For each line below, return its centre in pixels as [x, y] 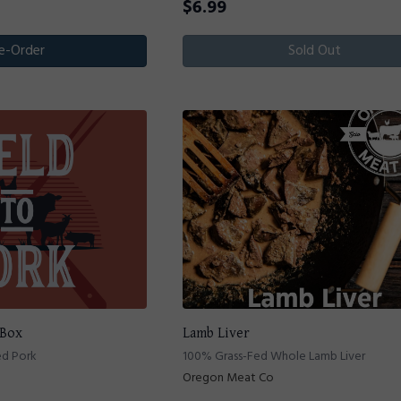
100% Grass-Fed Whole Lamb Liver [274, 356]
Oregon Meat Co [228, 378]
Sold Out [315, 51]
